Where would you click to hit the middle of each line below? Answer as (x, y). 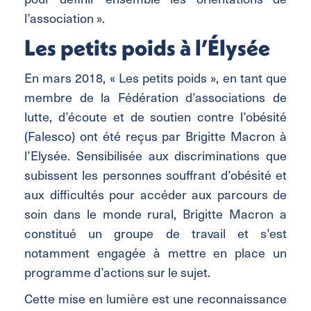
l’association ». (65, 17)
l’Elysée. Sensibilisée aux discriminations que (155, 155)
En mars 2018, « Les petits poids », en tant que (155, 77)
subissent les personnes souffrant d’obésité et (155, 174)
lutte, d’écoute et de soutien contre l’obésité (155, 116)
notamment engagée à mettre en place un (155, 252)
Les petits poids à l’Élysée (147, 47)
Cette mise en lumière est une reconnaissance (155, 298)
